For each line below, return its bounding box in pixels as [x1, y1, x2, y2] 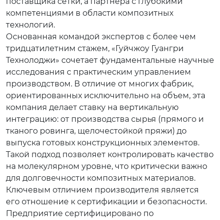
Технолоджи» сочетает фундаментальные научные [6, 55, 214, 65]
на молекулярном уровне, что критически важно [6, 162, 207, 171]
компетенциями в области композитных [6, 8, 173, 18]
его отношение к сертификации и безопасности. [6, 197, 207, 206]
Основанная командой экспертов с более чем [6, 32, 196, 41]
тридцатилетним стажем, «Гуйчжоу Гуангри [6, 44, 184, 53]
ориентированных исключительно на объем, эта [6, 91, 205, 100]
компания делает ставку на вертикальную [6, 103, 179, 112]
